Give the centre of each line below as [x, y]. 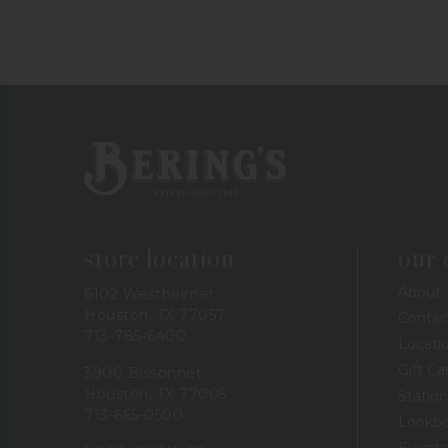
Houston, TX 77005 [155, 393]
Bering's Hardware [147, 149]
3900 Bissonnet [143, 372]
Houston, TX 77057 [155, 314]
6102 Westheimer [149, 293]
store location [159, 258]
